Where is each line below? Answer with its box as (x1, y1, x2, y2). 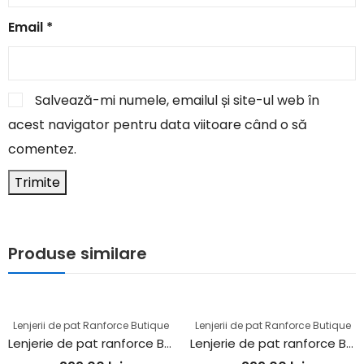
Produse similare (8, 241, 147, 265)
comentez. (8, 139, 76, 158)
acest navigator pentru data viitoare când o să (8, 115, 307, 134)
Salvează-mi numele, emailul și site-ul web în (35, 90, 319, 110)
